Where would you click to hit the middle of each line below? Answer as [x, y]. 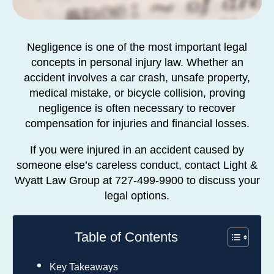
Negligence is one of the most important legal [137, 47]
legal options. [137, 195]
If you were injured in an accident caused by [137, 150]
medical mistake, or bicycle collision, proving [137, 93]
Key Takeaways [84, 266]
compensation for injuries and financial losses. [137, 123]
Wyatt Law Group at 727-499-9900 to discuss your [137, 180]
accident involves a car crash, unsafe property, [137, 77]
